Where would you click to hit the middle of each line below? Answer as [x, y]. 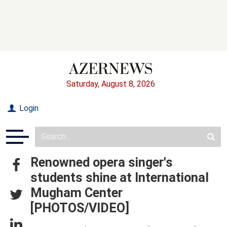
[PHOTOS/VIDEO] [80, 208]
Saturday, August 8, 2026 [110, 84]
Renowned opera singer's [102, 162]
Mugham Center [77, 193]
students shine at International [120, 177]
